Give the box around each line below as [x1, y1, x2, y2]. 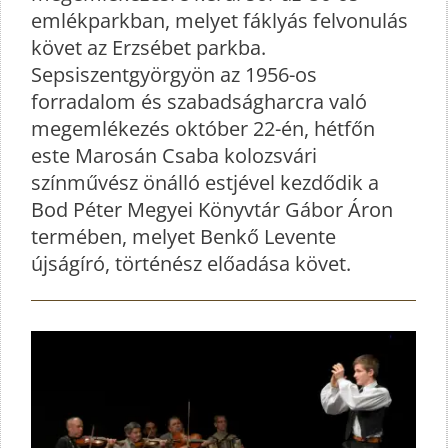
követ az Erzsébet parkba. [31, 34, 266, 62]
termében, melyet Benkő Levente [31, 223, 336, 251]
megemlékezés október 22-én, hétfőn [31, 115, 375, 143]
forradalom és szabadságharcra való [31, 88, 367, 116]
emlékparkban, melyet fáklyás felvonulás [31, 7, 408, 35]
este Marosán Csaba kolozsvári [31, 142, 322, 170]
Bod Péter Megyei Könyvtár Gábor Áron [31, 196, 393, 224]
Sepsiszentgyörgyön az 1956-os [31, 61, 317, 89]
